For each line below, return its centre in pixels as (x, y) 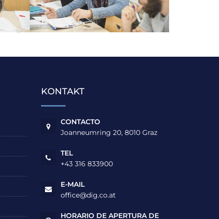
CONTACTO (80, 122)
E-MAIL (72, 185)
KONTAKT (63, 92)
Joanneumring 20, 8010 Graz (109, 133)
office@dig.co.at (88, 195)
